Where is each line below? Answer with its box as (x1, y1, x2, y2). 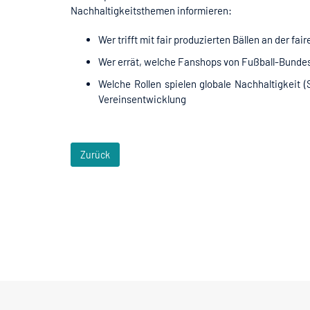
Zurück (80, 148, 110, 161)
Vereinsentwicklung (98, 92, 186, 105)
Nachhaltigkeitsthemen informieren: (71, 3, 232, 17)
